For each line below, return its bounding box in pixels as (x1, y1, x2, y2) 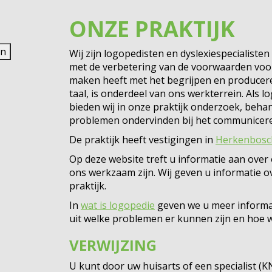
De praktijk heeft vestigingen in (69, 133, 216, 146)
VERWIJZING (69, 235, 157, 255)
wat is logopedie (81, 199, 155, 212)
